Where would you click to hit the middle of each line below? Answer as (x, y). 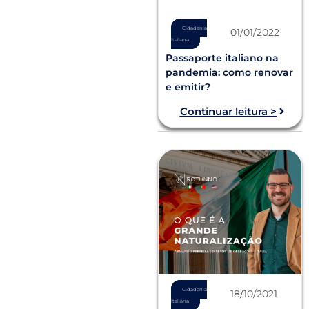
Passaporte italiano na (222, 58)
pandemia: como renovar (230, 72)
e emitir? (188, 87)
